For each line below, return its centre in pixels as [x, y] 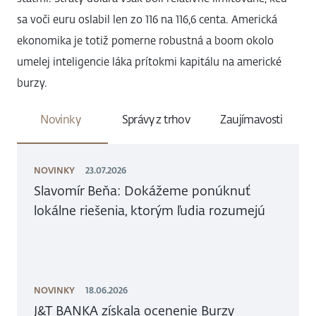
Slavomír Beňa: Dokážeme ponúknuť [142, 191]
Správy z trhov [156, 120]
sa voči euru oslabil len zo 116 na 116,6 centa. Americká [147, 20]
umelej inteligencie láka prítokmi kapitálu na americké [149, 62]
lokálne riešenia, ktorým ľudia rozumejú [150, 211]
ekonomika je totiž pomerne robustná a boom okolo [145, 41]
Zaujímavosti [251, 120]
